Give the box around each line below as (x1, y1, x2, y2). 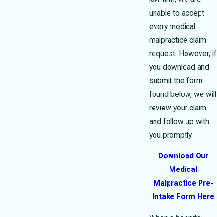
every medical (149, 22, 195, 31)
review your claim (149, 103, 206, 112)
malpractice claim (149, 35, 206, 45)
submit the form (149, 76, 202, 85)
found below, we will (149, 90, 216, 99)
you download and (149, 62, 209, 72)
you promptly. (149, 130, 193, 139)
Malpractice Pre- (153, 179, 213, 188)
